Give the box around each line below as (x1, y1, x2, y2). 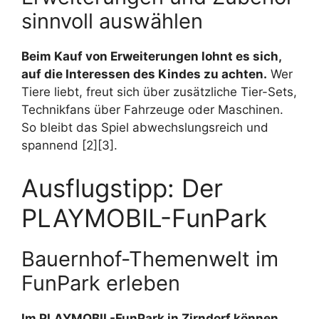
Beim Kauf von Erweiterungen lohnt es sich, (21, 49, 281, 64)
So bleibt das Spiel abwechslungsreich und (21, 120, 268, 135)
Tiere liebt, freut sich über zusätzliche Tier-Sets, (21, 85, 297, 100)
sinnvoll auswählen (21, 9, 203, 34)
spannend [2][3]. (21, 138, 117, 153)
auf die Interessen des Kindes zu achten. (21, 67, 267, 82)
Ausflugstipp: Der (21, 172, 223, 203)
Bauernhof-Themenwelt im (21, 246, 278, 271)
